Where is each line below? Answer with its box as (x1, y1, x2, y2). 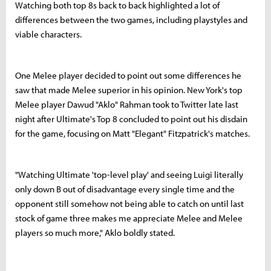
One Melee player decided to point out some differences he (15, 69, 241, 81)
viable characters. (15, 28, 83, 40)
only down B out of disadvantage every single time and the (15, 183, 235, 195)
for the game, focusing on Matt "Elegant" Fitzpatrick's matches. (15, 127, 252, 139)
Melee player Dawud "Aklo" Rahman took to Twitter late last (15, 98, 238, 110)
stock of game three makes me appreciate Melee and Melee (15, 212, 243, 224)
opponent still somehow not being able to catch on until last (15, 197, 244, 209)
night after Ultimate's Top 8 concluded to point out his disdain (15, 113, 247, 125)
